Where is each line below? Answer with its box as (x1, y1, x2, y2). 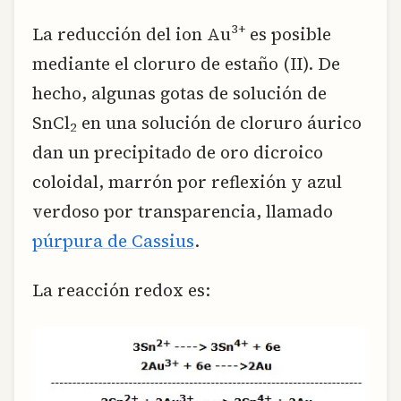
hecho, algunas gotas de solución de (32, 81, 327, 105)
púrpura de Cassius (32, 228, 194, 252)
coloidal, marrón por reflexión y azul (32, 169, 342, 193)
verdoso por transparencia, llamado (32, 199, 333, 223)
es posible (245, 21, 331, 46)
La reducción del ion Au (32, 21, 231, 46)
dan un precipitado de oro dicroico (32, 140, 323, 164)
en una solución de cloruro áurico (77, 110, 362, 134)
